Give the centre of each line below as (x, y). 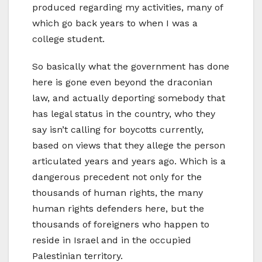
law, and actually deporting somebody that (129, 98)
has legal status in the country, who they (124, 113)
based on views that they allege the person (129, 145)
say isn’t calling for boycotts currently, (118, 129)
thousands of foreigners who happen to (121, 224)
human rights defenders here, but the (118, 208)
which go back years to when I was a (115, 23)
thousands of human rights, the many (118, 192)
